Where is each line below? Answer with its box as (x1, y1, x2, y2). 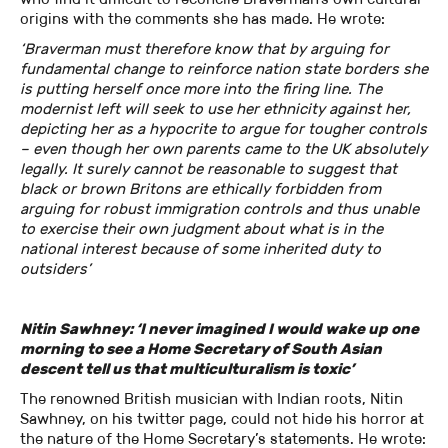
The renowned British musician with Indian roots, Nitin (20, 389, 403, 409)
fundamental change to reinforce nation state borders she (20, 59, 428, 79)
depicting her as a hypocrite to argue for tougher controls (20, 119, 427, 139)
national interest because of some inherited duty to (20, 239, 381, 259)
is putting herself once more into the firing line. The (20, 79, 382, 99)
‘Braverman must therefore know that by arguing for (20, 39, 389, 59)
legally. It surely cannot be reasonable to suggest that (20, 159, 397, 179)
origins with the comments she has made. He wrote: (20, 9, 385, 29)
